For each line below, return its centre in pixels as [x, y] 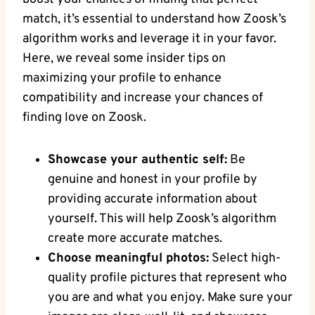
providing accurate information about [153, 199]
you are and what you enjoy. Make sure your [170, 297]
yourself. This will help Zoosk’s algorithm [162, 219]
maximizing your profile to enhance [122, 78]
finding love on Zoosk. [84, 117]
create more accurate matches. [135, 238]
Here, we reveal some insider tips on [124, 58]
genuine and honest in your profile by [153, 179]
